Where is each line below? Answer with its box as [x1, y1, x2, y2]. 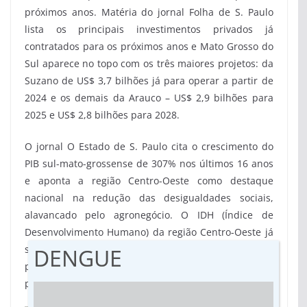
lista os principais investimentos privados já [25, 22, 273, 36]
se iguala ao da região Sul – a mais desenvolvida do [25, 242, 273, 256]
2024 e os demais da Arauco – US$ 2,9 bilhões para [25, 90, 273, 104]
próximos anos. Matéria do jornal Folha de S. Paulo [25, 5, 273, 19]
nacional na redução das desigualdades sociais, [25, 191, 273, 204]
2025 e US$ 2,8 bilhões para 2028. [25, 108, 180, 121]
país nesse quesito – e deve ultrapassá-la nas [25, 259, 273, 273]
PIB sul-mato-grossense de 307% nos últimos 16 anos [25, 156, 273, 170]
